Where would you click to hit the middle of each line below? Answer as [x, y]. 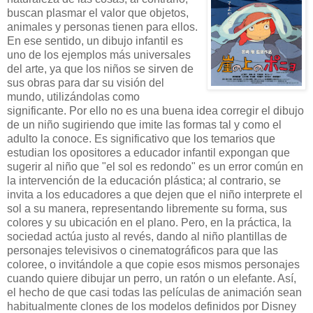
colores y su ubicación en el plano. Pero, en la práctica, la [149, 222]
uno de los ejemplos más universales [99, 54]
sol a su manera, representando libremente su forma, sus [147, 208]
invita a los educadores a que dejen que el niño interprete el [155, 194]
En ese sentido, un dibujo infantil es [95, 41]
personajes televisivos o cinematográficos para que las [143, 250]
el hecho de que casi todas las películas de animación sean [154, 292]
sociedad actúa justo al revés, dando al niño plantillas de [147, 236]
